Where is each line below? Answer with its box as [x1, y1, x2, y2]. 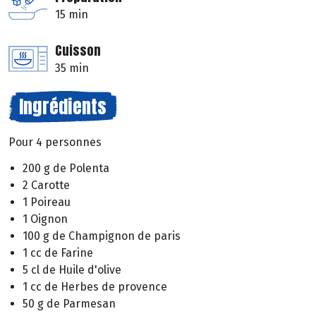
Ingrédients [19, 92, 107, 121]
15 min [55, 8, 88, 22]
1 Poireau [23, 195, 71, 209]
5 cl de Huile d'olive [23, 262, 121, 276]
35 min [55, 61, 89, 75]
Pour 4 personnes [8, 135, 102, 150]
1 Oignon [23, 212, 68, 226]
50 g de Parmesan [23, 296, 116, 310]
